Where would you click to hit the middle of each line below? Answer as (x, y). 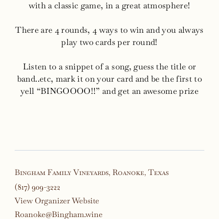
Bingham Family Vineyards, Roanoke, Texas (91, 172)
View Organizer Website (57, 200)
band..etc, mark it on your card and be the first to (109, 78)
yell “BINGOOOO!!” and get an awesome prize (109, 91)
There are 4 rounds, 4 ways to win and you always (109, 30)
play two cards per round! (109, 42)
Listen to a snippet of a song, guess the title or (109, 66)
